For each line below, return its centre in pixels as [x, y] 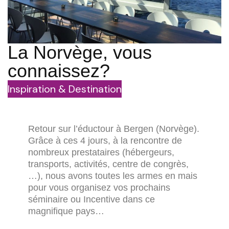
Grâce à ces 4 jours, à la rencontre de [105, 141]
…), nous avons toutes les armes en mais [112, 176]
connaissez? [59, 71]
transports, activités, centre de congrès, [108, 164]
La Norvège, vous [80, 53]
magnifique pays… [66, 211]
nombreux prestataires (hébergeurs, [101, 153]
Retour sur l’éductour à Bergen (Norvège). [113, 129]
